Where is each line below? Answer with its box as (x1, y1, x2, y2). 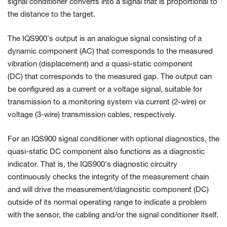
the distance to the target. (8, 11, 95, 19)
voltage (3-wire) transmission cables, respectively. (8, 111, 176, 119)
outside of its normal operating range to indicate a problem (8, 199, 207, 207)
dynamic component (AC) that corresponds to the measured (8, 48, 213, 56)
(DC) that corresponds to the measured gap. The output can (8, 73, 212, 81)
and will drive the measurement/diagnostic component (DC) (8, 186, 209, 194)
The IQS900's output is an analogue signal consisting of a (8, 35, 202, 43)
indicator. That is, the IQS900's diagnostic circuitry (8, 161, 177, 169)
